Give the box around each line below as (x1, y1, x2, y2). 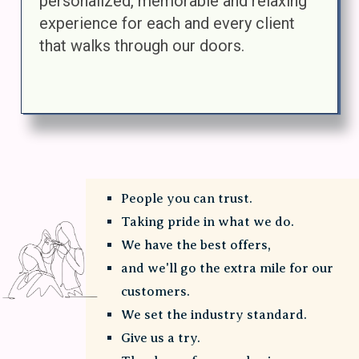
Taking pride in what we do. (121, 214, 295, 230)
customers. (121, 284, 191, 300)
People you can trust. (121, 191, 253, 207)
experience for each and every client (39, 14, 295, 34)
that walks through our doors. (39, 36, 244, 56)
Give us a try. (121, 330, 201, 346)
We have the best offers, (121, 237, 272, 253)
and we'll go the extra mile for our (121, 260, 334, 276)
